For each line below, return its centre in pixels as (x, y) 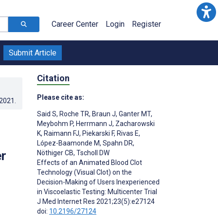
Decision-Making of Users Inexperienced (98, 182)
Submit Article (33, 53)
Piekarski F (97, 133)
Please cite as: (61, 97)
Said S (47, 114)
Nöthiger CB (55, 153)
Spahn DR (117, 143)
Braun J (103, 114)
